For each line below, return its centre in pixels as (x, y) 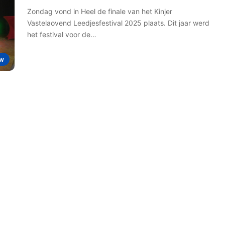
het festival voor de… (62, 34)
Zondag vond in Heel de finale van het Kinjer (100, 11)
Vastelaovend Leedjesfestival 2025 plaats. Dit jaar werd (118, 23)
